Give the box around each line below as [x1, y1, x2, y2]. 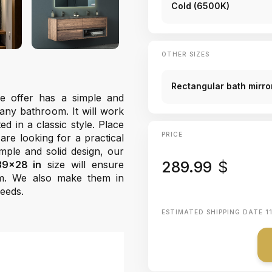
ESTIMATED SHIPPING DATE [161, 208, 265, 216]
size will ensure [41, 158, 124, 171]
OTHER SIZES [161, 50, 209, 58]
